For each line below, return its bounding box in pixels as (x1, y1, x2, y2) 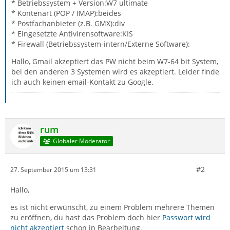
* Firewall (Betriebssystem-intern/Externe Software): (11, 39, 190, 49)
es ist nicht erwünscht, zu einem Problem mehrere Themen (10, 202, 215, 212)
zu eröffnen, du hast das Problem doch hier (10, 213, 162, 222)
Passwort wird (162, 213, 210, 222)
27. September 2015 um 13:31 (10, 165, 97, 174)
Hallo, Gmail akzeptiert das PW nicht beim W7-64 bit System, (11, 56, 218, 66)
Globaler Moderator (52, 137, 110, 146)
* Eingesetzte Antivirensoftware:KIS (11, 29, 133, 39)
